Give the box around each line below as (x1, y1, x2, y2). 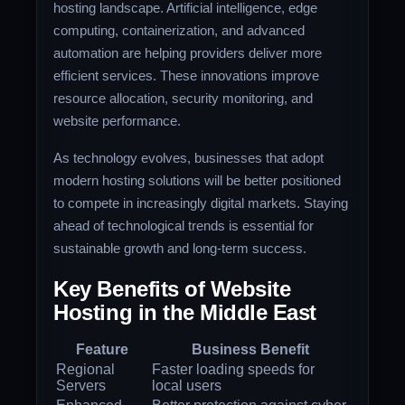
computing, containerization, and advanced (53, 23, 306, 39)
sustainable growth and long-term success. (53, 240, 307, 256)
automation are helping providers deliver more (53, 45, 323, 61)
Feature (76, 341, 129, 357)
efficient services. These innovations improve (53, 68, 320, 84)
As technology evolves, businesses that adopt (53, 149, 325, 165)
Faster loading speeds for (152, 361, 316, 377)
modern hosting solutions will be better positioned (53, 172, 342, 188)
